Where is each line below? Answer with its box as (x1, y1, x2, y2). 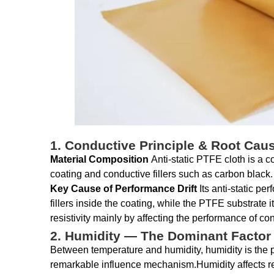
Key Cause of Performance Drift (50, 183, 199, 194)
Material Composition (50, 154, 151, 165)
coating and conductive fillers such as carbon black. (50, 169, 273, 179)
